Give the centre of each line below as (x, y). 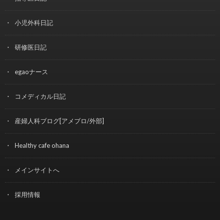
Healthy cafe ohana (42, 146)
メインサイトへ (37, 170)
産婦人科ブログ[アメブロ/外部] (59, 121)
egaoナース (31, 72)
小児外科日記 (34, 23)
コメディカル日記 (40, 96)
